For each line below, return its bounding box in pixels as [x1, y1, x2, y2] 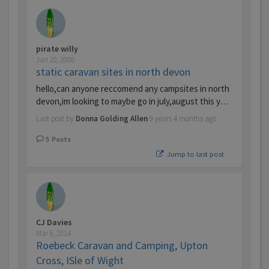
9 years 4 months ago [150, 113, 216, 124]
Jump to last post [165, 149, 224, 159]
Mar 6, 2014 [36, 228, 71, 239]
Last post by [36, 113, 76, 124]
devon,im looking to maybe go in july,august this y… [36, 95, 228, 107]
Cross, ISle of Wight [36, 253, 124, 268]
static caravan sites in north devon [36, 65, 190, 79]
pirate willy [36, 43, 78, 55]
